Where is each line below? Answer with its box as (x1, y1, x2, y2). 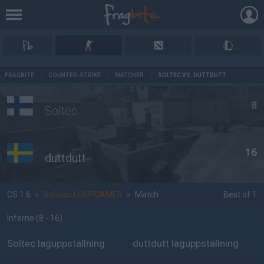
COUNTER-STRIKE (48, 72, 101, 78)
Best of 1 (223, 190, 257, 199)
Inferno (7, 213, 36, 223)
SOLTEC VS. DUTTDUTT (158, 72, 226, 78)
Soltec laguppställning (7, 237, 105, 249)
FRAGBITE (5, 72, 34, 78)
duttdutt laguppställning (133, 237, 239, 249)
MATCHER (115, 72, 144, 78)
